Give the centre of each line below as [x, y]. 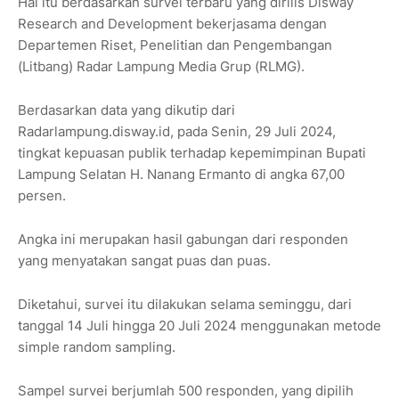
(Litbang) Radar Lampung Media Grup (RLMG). [161, 67]
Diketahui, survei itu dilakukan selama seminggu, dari [185, 305]
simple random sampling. [97, 347]
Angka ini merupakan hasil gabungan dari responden [183, 240]
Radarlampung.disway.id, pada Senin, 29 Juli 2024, [177, 132]
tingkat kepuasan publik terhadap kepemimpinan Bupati [192, 153]
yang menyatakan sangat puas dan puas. [144, 261]
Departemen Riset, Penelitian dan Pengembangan [175, 45]
